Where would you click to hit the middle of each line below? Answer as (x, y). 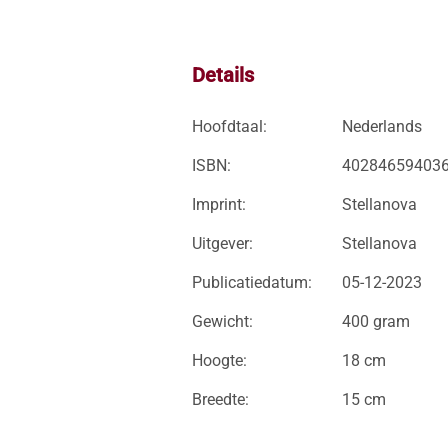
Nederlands (382, 126)
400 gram (376, 321)
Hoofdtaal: (229, 126)
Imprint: (219, 204)
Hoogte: (219, 360)
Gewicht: (222, 321)
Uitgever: (222, 243)
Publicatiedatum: (252, 282)
